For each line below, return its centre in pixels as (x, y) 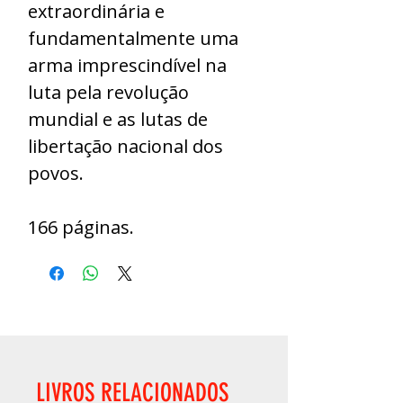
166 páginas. (81, 227)
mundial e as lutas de (118, 119)
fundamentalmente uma (133, 38)
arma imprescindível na (127, 65)
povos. (56, 173)
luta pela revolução (108, 92)
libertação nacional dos (125, 146)
